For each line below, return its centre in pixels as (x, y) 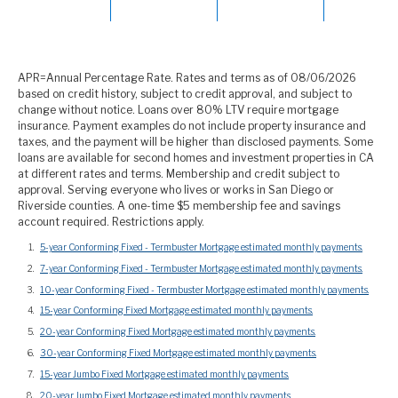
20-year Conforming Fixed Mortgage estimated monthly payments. (178, 332)
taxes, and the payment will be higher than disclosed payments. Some (195, 142)
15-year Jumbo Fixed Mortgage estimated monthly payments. (164, 374)
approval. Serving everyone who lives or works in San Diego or (176, 190)
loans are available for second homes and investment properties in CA (196, 158)
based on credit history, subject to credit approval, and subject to (185, 94)
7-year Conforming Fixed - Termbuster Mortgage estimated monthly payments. (201, 268)
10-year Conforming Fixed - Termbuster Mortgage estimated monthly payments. (204, 289)
